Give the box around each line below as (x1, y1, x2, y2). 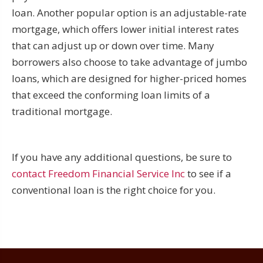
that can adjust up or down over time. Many (12, 38, 214, 52)
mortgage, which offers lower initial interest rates (12, 22, 239, 36)
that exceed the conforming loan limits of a (12, 87, 210, 102)
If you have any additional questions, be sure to (12, 150, 232, 164)
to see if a (185, 166, 231, 180)
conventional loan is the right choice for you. (12, 183, 215, 197)
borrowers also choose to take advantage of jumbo (12, 55, 247, 69)
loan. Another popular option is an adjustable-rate (12, 5, 247, 19)
